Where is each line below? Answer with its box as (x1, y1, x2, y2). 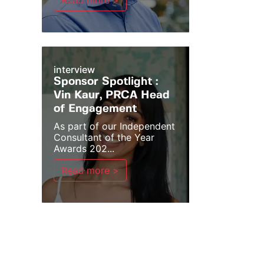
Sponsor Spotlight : (54, 77, 158, 87)
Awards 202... (54, 143, 114, 154)
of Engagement (54, 104, 137, 114)
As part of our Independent (54, 120, 175, 132)
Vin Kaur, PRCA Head (54, 90, 170, 101)
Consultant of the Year (54, 131, 154, 143)
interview (54, 64, 95, 75)
